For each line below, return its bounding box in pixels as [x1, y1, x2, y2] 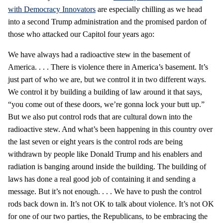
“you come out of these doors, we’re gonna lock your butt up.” [8, 100, 205, 109]
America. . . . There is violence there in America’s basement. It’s [8, 62, 208, 71]
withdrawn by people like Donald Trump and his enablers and [8, 149, 202, 158]
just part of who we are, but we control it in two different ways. [8, 75, 206, 84]
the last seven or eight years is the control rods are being [8, 137, 183, 146]
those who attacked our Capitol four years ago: [8, 29, 154, 38]
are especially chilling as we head [96, 4, 202, 13]
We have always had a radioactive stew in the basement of [8, 50, 190, 59]
